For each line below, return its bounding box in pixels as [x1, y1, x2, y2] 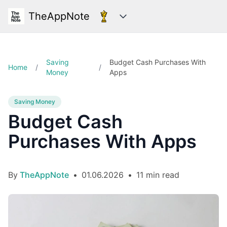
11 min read [136, 170, 179, 180]
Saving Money [14, 98, 55, 105]
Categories [118, 16, 160, 27]
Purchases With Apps [8, 130, 197, 153]
